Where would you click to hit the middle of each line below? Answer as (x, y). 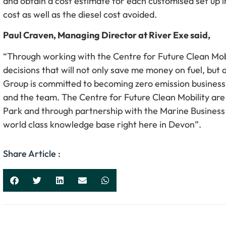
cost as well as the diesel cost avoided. (80, 14)
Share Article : (32, 154)
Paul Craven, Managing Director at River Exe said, (107, 35)
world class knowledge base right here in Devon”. (102, 124)
